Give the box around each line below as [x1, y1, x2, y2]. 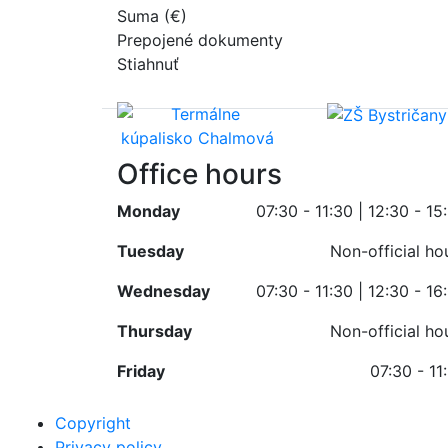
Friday [117, 360, 165, 381]
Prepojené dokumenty [117, 29, 283, 50]
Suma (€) [117, 5, 187, 26]
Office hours [117, 156, 282, 191]
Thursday [117, 320, 192, 341]
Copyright [55, 412, 131, 433]
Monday [117, 200, 180, 221]
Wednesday [117, 280, 210, 301]
